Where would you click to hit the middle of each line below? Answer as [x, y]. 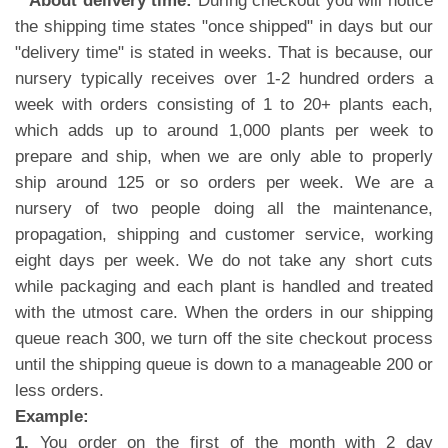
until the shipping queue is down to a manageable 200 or [224, 364]
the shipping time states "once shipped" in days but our [224, 26]
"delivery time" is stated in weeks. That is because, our [224, 52]
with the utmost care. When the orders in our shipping [224, 312]
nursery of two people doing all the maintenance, [224, 208]
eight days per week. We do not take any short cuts [224, 260]
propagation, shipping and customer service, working [224, 234]
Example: [52, 416]
